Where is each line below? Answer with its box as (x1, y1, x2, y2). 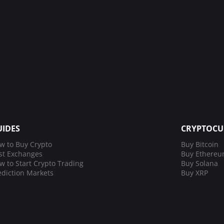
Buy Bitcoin (181, 139, 218, 149)
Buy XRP (181, 168, 208, 178)
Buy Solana (181, 158, 218, 168)
